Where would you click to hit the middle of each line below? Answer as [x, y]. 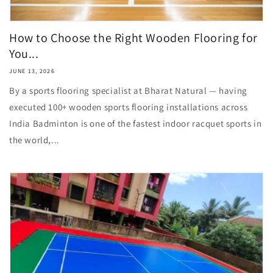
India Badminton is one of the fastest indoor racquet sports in [136, 123]
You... [24, 54]
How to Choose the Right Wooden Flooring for [133, 38]
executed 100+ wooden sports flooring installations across [129, 107]
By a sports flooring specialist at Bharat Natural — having [128, 90]
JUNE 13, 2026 [32, 71]
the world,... [34, 140]
